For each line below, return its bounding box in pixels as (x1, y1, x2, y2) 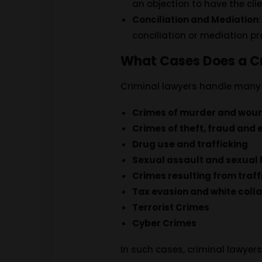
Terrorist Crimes (132, 201, 210, 213)
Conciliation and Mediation (132, 13, 259, 26)
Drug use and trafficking (132, 138, 249, 150)
